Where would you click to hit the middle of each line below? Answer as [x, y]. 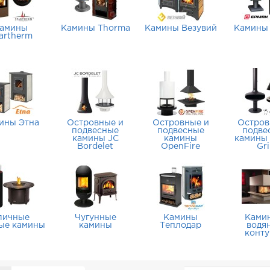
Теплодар [181, 225]
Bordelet [96, 146]
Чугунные [95, 218]
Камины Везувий [181, 28]
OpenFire [181, 146]
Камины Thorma [95, 28]
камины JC [95, 139]
